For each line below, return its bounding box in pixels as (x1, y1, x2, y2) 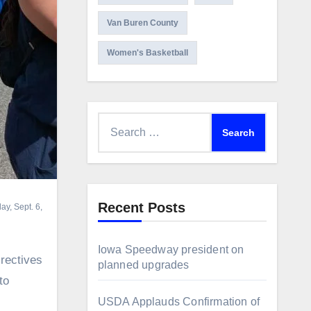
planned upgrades (97, 259, 190, 271)
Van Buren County (106, 18, 178, 28)
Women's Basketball (106, 48, 188, 58)
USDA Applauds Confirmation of (97, 296, 260, 308)
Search (96, 115, 133, 127)
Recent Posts (97, 200, 185, 215)
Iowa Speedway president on (97, 244, 244, 255)
